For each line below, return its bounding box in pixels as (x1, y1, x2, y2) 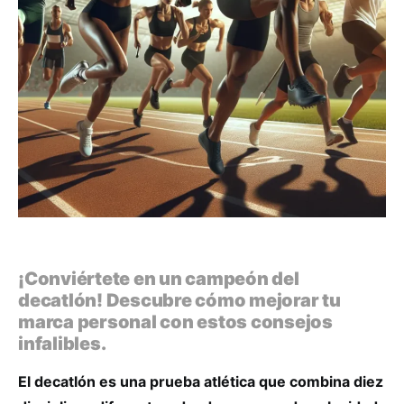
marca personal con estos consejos (18, 311, 333, 333)
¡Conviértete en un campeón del (18, 268, 299, 289)
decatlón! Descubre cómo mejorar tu (18, 289, 341, 311)
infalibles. (18, 333, 106, 354)
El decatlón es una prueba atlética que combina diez (18, 372, 383, 390)
